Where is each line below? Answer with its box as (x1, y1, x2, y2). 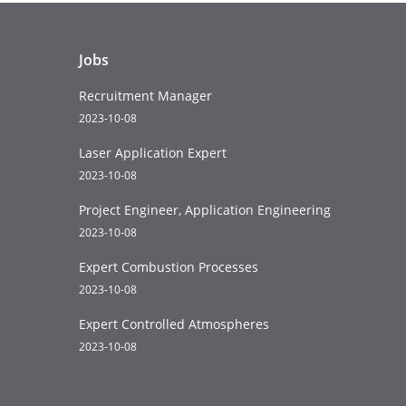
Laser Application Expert (79, 144, 227, 162)
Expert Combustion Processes (79, 258, 258, 276)
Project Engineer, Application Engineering (79, 201, 331, 219)
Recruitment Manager (79, 87, 212, 105)
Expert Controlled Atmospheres (79, 315, 269, 333)
